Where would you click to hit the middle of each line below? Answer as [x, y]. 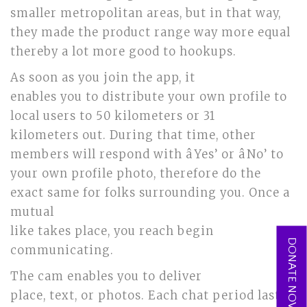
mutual [32, 212]
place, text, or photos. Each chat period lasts [148, 296]
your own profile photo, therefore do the [136, 174]
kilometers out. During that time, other [133, 135]
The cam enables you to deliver [106, 277]
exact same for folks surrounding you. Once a [150, 193]
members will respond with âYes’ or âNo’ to [147, 155]
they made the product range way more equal [150, 33]
